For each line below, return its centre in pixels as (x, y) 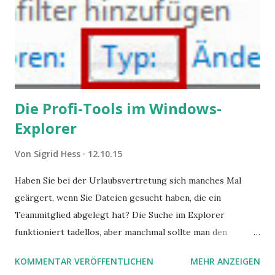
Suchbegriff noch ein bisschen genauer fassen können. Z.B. (134, 250)
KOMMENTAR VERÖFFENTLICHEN (84, 261)
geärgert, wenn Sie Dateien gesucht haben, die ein (118, 198)
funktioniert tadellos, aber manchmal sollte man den (121, 232)
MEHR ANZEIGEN (225, 261)
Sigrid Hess (57, 154)
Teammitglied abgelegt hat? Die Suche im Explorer (120, 215)
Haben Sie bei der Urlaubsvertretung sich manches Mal (128, 181)
